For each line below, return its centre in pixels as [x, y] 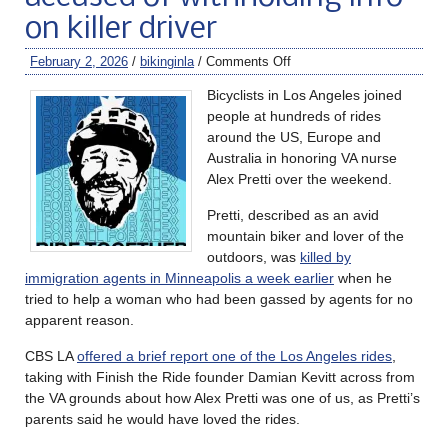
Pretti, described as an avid [293, 214]
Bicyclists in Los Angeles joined [304, 94]
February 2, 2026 [79, 61]
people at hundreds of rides [294, 115]
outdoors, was [253, 256]
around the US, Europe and [294, 136]
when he [363, 277]
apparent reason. [79, 319]
